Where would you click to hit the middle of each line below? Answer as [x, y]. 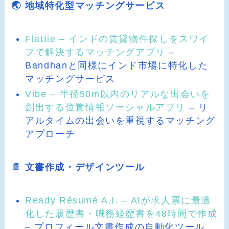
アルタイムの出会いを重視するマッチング [120, 121]
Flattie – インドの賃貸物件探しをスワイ [117, 39]
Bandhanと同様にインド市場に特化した [117, 65]
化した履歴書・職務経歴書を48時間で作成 [121, 213]
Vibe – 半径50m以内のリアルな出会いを [118, 94]
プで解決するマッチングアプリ [95, 52]
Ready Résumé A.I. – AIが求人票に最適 [118, 200]
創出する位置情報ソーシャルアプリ [106, 108]
